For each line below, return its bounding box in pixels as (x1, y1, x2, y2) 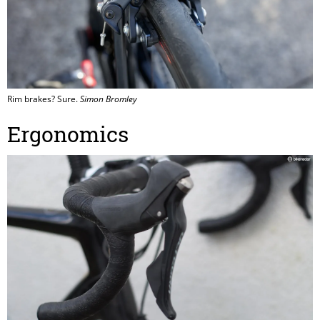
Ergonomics (7, 119, 129, 149)
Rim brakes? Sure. (7, 92, 80, 105)
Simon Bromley (80, 92, 137, 105)
